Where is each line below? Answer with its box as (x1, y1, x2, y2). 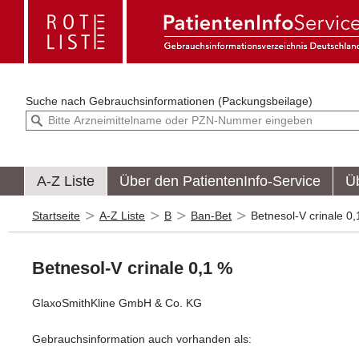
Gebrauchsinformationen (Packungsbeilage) (218, 94, 313, 107)
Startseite (32, 208, 80, 222)
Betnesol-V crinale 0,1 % (32, 257, 233, 278)
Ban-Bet (191, 208, 232, 222)
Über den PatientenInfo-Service (119, 172, 321, 189)
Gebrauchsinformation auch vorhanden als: (32, 332, 252, 345)
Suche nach (26, 94, 89, 107)
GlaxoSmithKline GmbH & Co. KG (32, 296, 202, 309)
